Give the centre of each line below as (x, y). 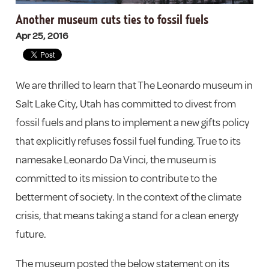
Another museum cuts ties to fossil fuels (112, 20)
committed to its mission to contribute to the (116, 179)
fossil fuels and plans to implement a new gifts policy (132, 123)
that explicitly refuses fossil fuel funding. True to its (128, 141)
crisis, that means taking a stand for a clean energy (127, 216)
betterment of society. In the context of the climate (128, 197)
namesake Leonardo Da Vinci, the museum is (116, 160)
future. (31, 234)
